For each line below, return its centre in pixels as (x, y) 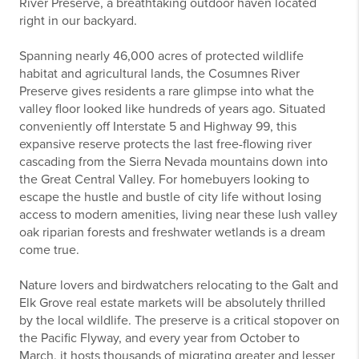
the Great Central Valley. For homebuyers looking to (164, 179)
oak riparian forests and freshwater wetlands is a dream (172, 232)
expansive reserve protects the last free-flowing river (165, 144)
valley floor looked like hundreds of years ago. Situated (172, 109)
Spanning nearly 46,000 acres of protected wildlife (161, 56)
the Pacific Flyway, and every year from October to (159, 338)
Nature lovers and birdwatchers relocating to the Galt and (179, 285)
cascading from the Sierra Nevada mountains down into (173, 161)
